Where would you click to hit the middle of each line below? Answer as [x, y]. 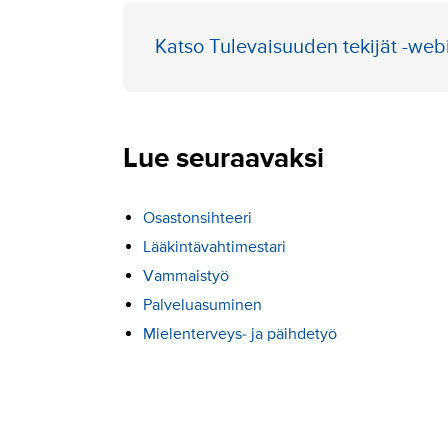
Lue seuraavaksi [223, 157]
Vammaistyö [185, 275]
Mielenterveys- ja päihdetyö [239, 333]
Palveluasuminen [202, 304]
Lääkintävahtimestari [214, 246]
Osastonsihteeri [197, 217]
